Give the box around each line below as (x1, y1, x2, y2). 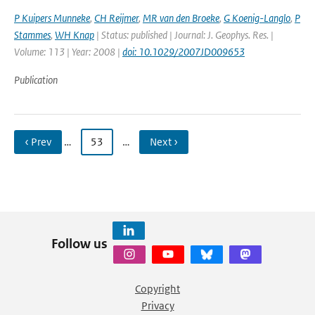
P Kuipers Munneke (14, 11, 90, 25)
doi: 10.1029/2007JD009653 (122, 45, 245, 58)
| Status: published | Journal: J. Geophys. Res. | (94, 28, 274, 41)
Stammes (14, 28, 51, 41)
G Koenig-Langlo (224, 11, 290, 25)
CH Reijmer (94, 11, 139, 25)
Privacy (141, 299, 174, 312)
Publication (14, 73, 58, 86)
